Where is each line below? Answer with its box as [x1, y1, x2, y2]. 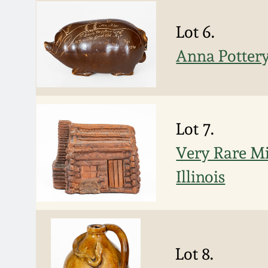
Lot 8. [175, 244, 214, 263]
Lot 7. [176, 119, 215, 138]
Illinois [176, 167, 226, 186]
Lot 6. [176, 22, 215, 41]
